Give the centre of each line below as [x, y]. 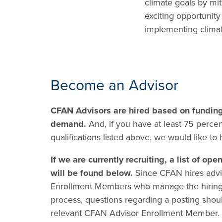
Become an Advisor [114, 85]
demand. [68, 124]
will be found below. [92, 173]
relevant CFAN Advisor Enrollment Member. [135, 213]
